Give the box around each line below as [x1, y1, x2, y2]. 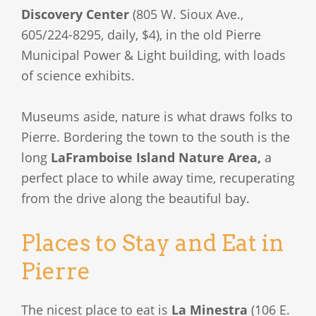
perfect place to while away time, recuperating [21, 169, 295, 186]
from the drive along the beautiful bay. [21, 189, 250, 207]
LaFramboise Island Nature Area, [51, 148, 261, 166]
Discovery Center [21, 5, 129, 23]
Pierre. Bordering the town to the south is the [21, 128, 290, 145]
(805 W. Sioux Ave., [129, 5, 243, 23]
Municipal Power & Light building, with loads [21, 46, 286, 63]
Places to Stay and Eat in [21, 229, 284, 257]
